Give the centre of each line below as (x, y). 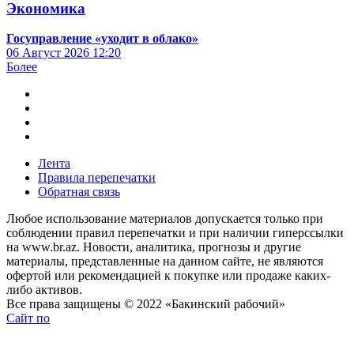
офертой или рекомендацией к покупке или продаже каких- (168, 276)
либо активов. (44, 290)
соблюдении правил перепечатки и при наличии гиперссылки (175, 233)
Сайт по (28, 318)
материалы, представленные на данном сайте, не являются (165, 262)
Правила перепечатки (97, 178)
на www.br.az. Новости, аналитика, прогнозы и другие (154, 247)
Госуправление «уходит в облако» (102, 39)
